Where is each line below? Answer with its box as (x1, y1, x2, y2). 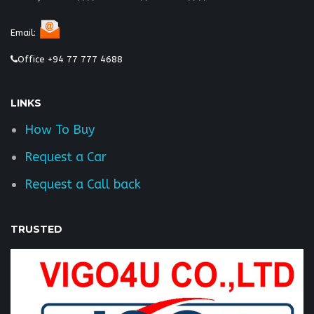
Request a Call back (25, 176, 141, 192)
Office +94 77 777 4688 (18, 53, 123, 64)
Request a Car (25, 149, 107, 165)
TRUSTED (11, 222, 62, 235)
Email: (11, 27, 39, 38)
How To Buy (25, 121, 95, 137)
